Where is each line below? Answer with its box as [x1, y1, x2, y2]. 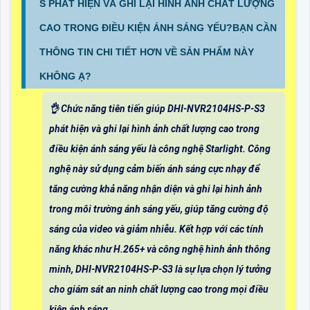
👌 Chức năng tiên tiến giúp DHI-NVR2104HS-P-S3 [49, 103, 265, 115]
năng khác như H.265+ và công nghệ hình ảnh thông [49, 244, 271, 255]
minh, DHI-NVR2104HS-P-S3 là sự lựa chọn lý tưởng [49, 264, 271, 275]
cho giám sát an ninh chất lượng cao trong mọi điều [49, 284, 268, 295]
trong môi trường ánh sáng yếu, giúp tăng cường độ [49, 203, 268, 215]
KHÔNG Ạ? [39, 71, 91, 82]
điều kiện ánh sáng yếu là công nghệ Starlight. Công [49, 143, 271, 155]
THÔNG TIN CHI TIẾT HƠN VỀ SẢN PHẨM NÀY [39, 46, 254, 58]
